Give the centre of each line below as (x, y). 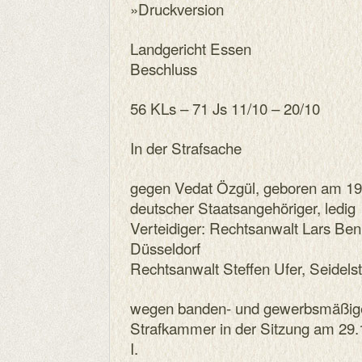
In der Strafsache (186, 147)
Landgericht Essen (191, 48)
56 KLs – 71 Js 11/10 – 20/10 (225, 108)
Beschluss (164, 68)
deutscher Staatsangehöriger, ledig (243, 207)
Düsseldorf (165, 248)
